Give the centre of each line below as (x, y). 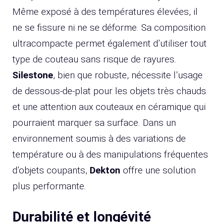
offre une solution (158, 170)
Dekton (105, 170)
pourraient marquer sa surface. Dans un (94, 123)
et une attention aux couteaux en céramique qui (109, 107)
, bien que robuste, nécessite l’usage (128, 75)
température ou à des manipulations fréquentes (110, 155)
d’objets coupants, (51, 170)
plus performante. (49, 186)
